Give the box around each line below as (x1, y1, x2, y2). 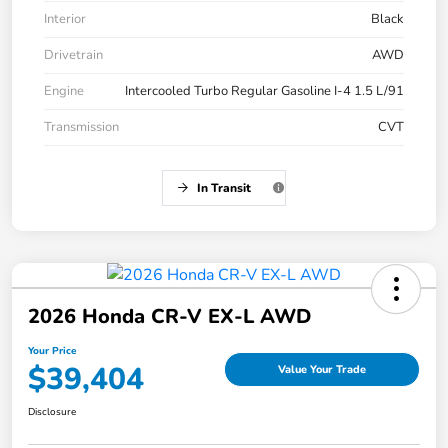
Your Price (28, 343, 76, 358)
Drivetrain (44, 45, 103, 64)
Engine (44, 81, 84, 100)
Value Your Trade (278, 362, 366, 378)
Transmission (44, 117, 119, 136)
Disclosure (28, 404, 76, 419)
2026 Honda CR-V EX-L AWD (28, 302, 311, 330)
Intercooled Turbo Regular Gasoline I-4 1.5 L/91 (125, 81, 404, 100)
